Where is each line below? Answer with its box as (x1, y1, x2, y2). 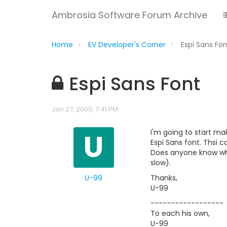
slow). (150, 158, 171, 168)
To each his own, (150, 208, 210, 218)
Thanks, (150, 173, 177, 183)
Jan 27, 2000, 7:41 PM (52, 104, 118, 114)
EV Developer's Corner (88, 40, 166, 50)
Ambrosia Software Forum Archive (52, 9, 207, 21)
